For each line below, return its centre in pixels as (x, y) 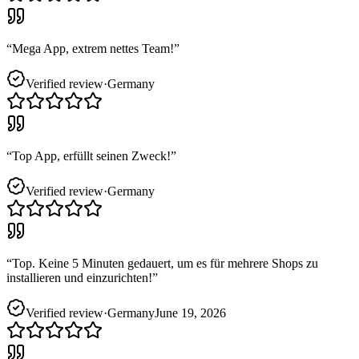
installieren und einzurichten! (79, 277)
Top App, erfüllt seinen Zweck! (91, 155)
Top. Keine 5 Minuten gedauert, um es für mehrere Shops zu (165, 263)
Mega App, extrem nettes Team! (93, 48)
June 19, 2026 (190, 313)
